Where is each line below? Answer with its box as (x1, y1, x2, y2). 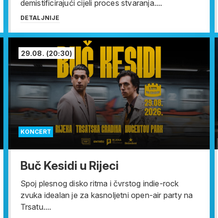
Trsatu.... (20, 202, 52, 212)
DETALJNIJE (20, 14, 60, 22)
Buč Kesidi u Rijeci (20, 159, 119, 173)
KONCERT (20, 128, 51, 136)
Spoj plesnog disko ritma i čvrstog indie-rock (20, 179, 179, 189)
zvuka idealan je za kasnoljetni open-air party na (20, 190, 193, 200)
